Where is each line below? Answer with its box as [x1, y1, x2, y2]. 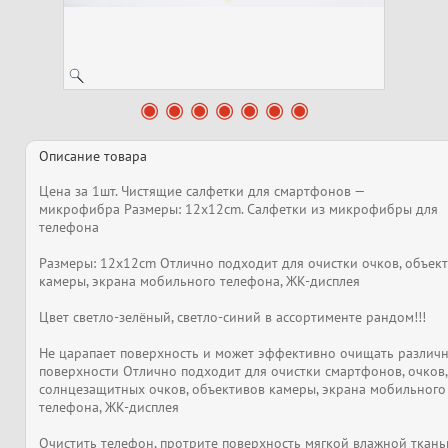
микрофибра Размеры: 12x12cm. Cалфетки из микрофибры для [39, 200, 438, 218]
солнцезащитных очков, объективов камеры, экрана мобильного [39, 380, 446, 398]
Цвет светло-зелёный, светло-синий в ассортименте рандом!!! [39, 308, 426, 326]
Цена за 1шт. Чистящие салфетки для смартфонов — [39, 182, 364, 200]
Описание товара [39, 147, 147, 165]
